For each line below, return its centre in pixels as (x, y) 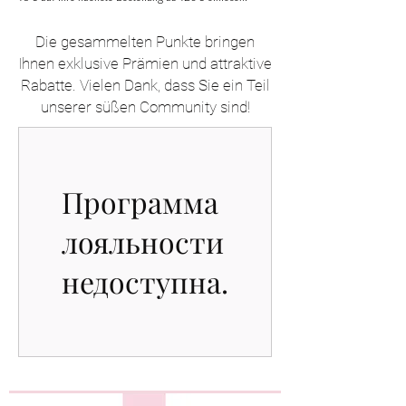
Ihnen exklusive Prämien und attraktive (145, 63)
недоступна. (145, 281)
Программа (140, 202)
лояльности (143, 242)
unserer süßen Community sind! (145, 107)
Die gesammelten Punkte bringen (145, 42)
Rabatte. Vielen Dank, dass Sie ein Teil (145, 85)
